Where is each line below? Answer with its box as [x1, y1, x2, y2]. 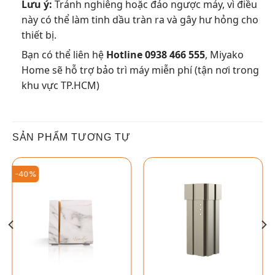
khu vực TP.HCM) [21, 78, 99, 92]
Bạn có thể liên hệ [21, 47, 106, 61]
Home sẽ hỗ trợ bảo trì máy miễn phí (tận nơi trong [21, 63, 259, 77]
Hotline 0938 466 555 [106, 47, 205, 61]
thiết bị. [21, 28, 56, 42]
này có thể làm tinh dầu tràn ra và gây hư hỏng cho [21, 12, 258, 26]
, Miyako [204, 47, 244, 61]
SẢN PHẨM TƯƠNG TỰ [12, 132, 131, 143]
